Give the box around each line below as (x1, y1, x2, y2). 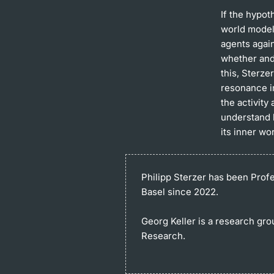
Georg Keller (141, 215, 199, 227)
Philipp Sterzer (141, 171, 207, 183)
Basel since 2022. (141, 185, 219, 198)
